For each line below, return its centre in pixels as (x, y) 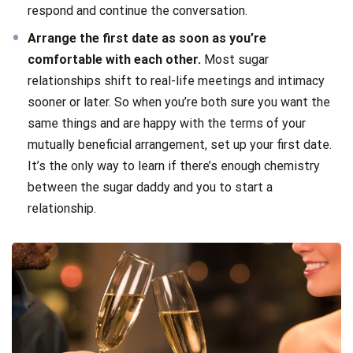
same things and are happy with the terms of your (167, 123)
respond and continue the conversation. (137, 10)
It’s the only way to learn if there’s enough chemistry (174, 165)
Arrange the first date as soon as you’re (147, 38)
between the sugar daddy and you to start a (150, 187)
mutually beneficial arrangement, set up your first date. (180, 144)
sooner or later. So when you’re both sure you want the (179, 102)
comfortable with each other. (116, 59)
